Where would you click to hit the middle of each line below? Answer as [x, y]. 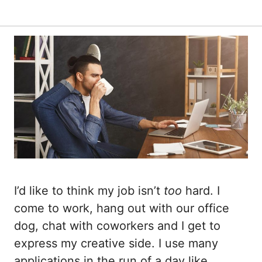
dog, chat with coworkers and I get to [117, 225]
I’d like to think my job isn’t [89, 190]
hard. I [201, 190]
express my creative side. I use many [116, 243]
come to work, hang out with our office [122, 208]
